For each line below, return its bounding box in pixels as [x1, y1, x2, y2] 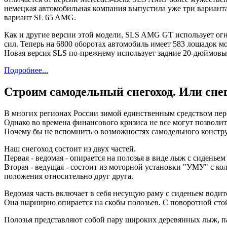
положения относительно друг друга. [4, 172, 133, 181]
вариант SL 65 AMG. [4, 13, 76, 22]
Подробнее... [4, 66, 48, 75]
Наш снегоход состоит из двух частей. [4, 144, 136, 154]
